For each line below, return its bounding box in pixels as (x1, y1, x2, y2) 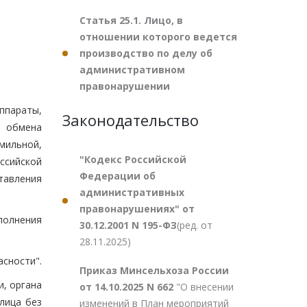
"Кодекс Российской (79, 153, 186, 166)
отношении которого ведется (79, 30, 237, 43)
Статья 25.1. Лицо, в (79, 14, 183, 27)
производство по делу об (79, 47, 212, 60)
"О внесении (176, 280, 234, 293)
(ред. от (177, 219, 212, 232)
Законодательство (62, 110, 199, 130)
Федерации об (79, 169, 156, 182)
